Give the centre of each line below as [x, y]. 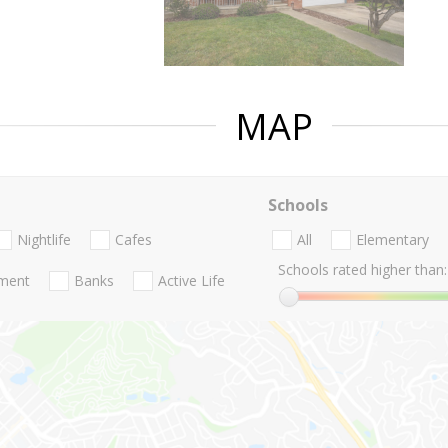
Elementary [392, 240]
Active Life [191, 281]
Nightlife [44, 240]
